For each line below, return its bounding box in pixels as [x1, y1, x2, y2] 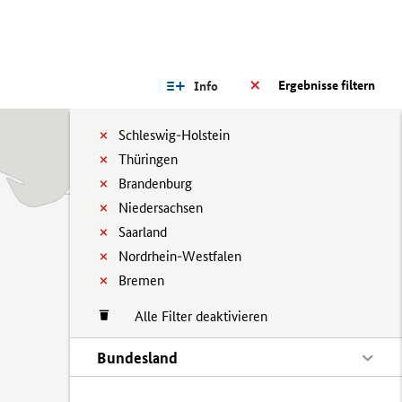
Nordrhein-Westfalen [118, 248, 241, 265]
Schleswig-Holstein [118, 127, 230, 144]
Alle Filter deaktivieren [117, 308, 267, 325]
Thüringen [118, 151, 178, 168]
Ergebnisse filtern [278, 77, 375, 93]
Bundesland [97, 348, 178, 367]
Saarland [118, 223, 167, 240]
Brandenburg [118, 175, 192, 192]
